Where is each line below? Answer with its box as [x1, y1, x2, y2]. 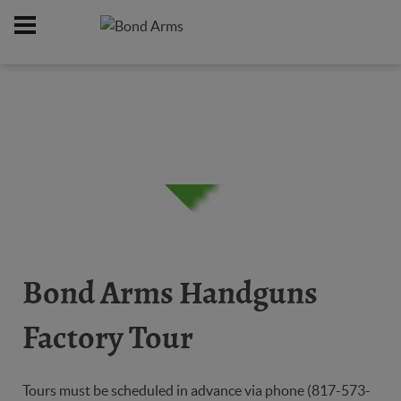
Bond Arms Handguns [22, 277, 318, 310]
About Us [194, 107, 260, 125]
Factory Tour [22, 322, 193, 354]
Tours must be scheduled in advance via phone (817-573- [22, 382, 371, 398]
